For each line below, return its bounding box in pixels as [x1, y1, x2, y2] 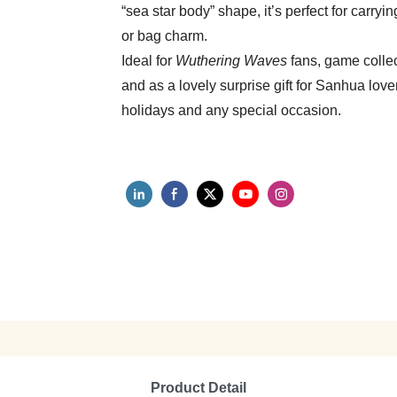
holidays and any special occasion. [121, 103, 341, 119]
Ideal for [121, 53, 175, 69]
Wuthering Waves [175, 53, 287, 69]
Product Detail [151, 379, 246, 395]
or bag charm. [121, 28, 207, 44]
